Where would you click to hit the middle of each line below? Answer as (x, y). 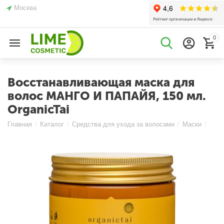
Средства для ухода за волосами (123, 124)
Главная (20, 124)
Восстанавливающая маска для (101, 82)
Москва (25, 8)
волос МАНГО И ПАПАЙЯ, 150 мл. (107, 96)
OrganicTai (38, 109)
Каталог (52, 124)
